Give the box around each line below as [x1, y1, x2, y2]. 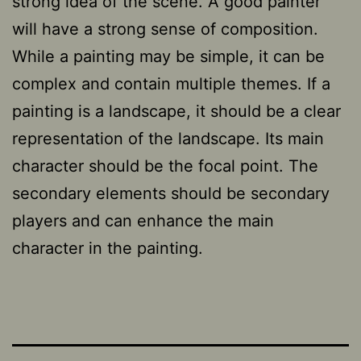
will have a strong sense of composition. [12, 19, 318, 39]
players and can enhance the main [12, 210, 274, 230]
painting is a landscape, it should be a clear [12, 101, 341, 121]
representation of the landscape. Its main [12, 128, 324, 148]
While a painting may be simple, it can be [12, 46, 325, 66]
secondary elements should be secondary [12, 183, 330, 203]
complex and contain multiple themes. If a [12, 73, 330, 93]
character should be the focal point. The [12, 156, 318, 176]
